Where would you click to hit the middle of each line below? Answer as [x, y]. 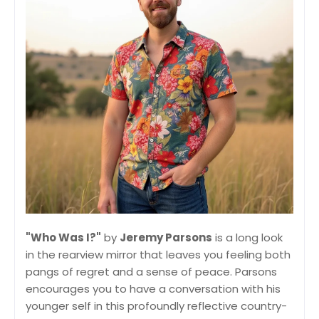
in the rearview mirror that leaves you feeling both [158, 254]
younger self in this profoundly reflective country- [156, 305]
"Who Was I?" [63, 237]
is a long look [247, 237]
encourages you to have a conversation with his [153, 288]
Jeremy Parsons [166, 237]
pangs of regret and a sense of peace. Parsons [151, 271]
